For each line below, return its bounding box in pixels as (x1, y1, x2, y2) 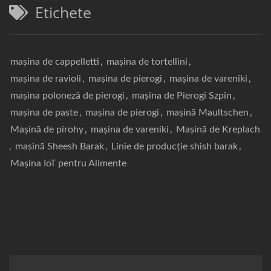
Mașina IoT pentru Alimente (10, 158, 126, 169)
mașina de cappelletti (10, 57, 99, 67)
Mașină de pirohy (10, 125, 83, 135)
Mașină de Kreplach (176, 125, 260, 135)
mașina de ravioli (10, 74, 81, 84)
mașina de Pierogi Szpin (132, 91, 232, 101)
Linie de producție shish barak (111, 142, 238, 152)
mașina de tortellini (106, 57, 188, 67)
